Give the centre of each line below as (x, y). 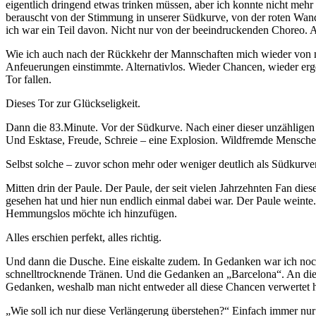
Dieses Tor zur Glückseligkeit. (73, 104)
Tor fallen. (29, 80)
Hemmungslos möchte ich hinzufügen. (91, 214)
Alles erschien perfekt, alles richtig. (84, 238)
